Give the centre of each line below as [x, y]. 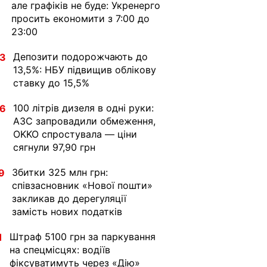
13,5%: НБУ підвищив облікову [85, 70]
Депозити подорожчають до [80, 57]
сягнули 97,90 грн [54, 147]
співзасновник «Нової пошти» [82, 185]
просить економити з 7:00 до [80, 18]
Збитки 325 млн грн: [60, 172]
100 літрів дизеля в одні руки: [83, 108]
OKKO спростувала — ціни [75, 134]
